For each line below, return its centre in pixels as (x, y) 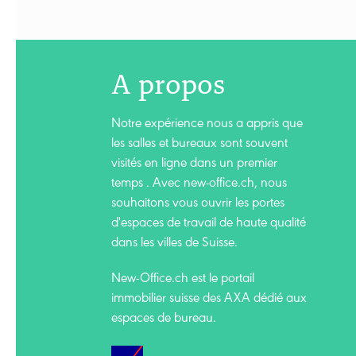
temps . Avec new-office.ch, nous (199, 185)
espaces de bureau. (164, 320)
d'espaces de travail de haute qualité (209, 225)
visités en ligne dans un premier (194, 165)
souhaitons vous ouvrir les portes (198, 205)
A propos (168, 81)
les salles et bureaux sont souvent (199, 145)
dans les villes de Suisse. (174, 245)
